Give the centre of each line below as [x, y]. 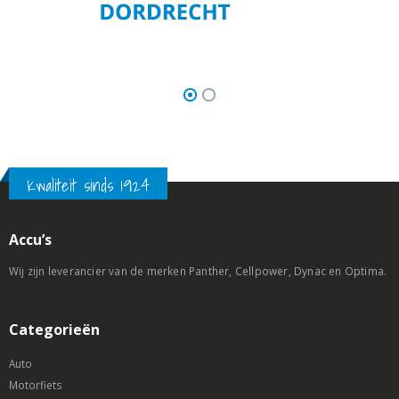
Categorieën [54, 330]
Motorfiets [36, 385]
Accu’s [30, 240]
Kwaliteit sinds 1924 [88, 186]
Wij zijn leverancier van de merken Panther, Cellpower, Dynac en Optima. [198, 271]
